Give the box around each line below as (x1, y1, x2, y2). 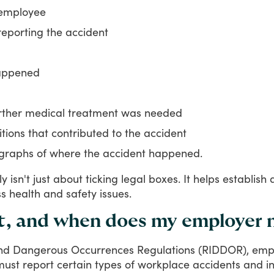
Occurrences (71, 242, 134, 256)
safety (66, 186, 97, 200)
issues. (100, 186, 131, 200)
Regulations (137, 242, 195, 256)
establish (223, 171, 267, 185)
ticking (86, 171, 118, 185)
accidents (193, 257, 240, 271)
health (9, 186, 40, 200)
